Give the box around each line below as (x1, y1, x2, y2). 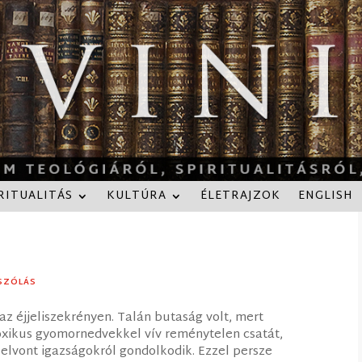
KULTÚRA (107, 185, 166, 206)
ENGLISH (298, 185, 353, 206)
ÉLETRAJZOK (200, 185, 280, 206)
